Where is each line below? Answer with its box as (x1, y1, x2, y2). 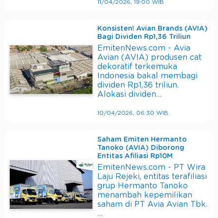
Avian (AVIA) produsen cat (97, 54, 201, 62)
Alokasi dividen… (97, 91, 162, 99)
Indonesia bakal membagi (97, 72, 198, 80)
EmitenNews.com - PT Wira (97, 163, 205, 172)
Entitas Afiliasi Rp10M (97, 153, 173, 160)
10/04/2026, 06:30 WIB (97, 110, 168, 116)
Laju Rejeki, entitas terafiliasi (97, 173, 207, 181)
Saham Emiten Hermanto (97, 136, 187, 144)
